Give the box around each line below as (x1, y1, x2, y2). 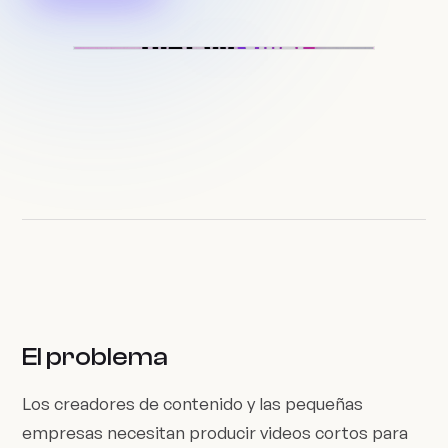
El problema (22, 342, 169, 372)
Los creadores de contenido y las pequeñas (22, 393, 364, 415)
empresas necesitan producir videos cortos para (22, 422, 409, 444)
